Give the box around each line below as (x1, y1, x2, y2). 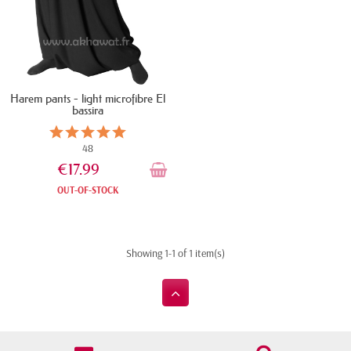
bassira (72, 103, 103, 118)
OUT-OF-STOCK (56, 184, 119, 197)
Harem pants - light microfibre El (10, 91, 165, 107)
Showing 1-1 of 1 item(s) (126, 246, 225, 261)
